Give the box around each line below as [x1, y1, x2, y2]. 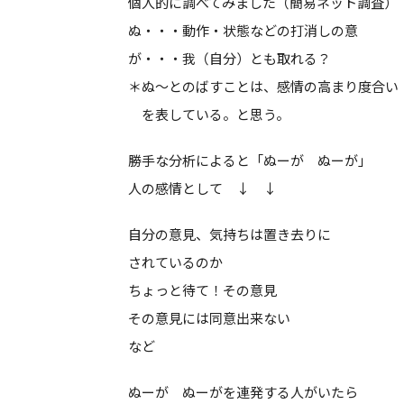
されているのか [128, 252, 223, 271]
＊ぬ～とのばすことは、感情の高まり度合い [128, 77, 399, 96]
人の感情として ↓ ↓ [128, 179, 277, 197]
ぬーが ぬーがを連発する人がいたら [128, 382, 358, 401]
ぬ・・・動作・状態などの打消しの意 [128, 21, 358, 40]
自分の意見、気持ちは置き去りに [128, 225, 331, 243]
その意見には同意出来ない [128, 308, 290, 327]
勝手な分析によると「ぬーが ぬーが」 [128, 151, 372, 170]
